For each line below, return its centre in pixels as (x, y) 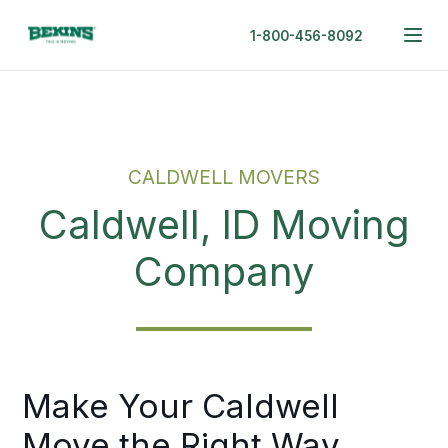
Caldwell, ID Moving (224, 224)
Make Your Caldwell (181, 406)
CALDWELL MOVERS (224, 177)
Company (224, 271)
